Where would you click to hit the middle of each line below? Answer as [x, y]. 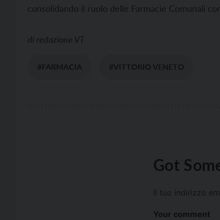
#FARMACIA [60, 67]
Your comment [182, 214]
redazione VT [60, 39]
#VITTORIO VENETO [147, 67]
